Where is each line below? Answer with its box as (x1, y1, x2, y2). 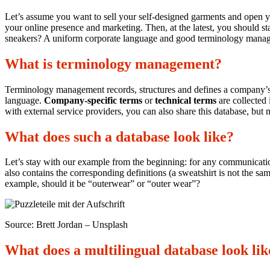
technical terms (155, 95, 216, 105)
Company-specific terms (44, 95, 142, 105)
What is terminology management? (5, 55, 222, 72)
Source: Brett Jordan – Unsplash (5, 219, 128, 230)
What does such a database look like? (5, 128, 234, 145)
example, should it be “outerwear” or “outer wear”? (5, 178, 200, 189)
